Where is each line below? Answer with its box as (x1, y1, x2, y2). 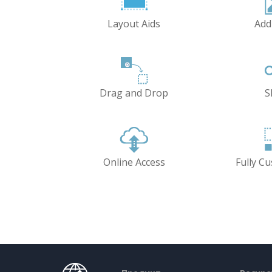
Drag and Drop (100, 86, 169, 100)
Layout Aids (107, 16, 161, 30)
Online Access (103, 155, 165, 169)
